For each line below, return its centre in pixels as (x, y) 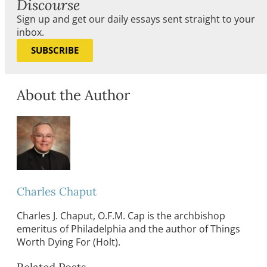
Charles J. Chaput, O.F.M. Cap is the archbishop (121, 216)
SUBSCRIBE (55, 50)
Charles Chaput (57, 191)
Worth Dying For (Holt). (70, 242)
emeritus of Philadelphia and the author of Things (128, 229)
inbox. (30, 32)
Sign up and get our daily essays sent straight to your (136, 19)
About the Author (73, 95)
